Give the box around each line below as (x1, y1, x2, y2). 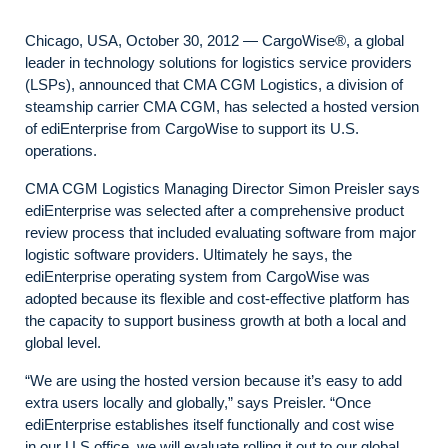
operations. (25, 142, 97, 159)
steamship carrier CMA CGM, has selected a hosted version (25, 98, 419, 115)
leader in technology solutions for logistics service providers (25, 54, 412, 71)
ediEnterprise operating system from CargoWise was (25, 268, 370, 285)
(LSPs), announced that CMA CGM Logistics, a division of (25, 76, 403, 93)
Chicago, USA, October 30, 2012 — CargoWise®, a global (25, 32, 404, 49)
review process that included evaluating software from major (25, 224, 416, 241)
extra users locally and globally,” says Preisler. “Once (25, 394, 371, 411)
